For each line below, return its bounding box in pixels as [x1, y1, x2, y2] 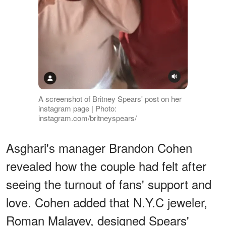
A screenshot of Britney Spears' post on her [38, 93, 182, 104]
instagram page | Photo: [38, 102, 117, 114]
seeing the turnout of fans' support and [6, 175, 211, 193]
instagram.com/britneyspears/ [38, 112, 137, 123]
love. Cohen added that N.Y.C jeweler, [6, 193, 207, 211]
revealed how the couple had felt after [6, 156, 206, 175]
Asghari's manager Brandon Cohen [6, 138, 192, 156]
